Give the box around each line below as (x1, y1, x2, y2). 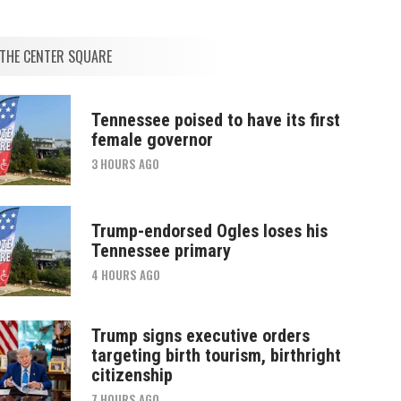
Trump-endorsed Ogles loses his (90, 220, 328, 243)
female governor (90, 129, 213, 151)
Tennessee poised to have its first (90, 109, 340, 132)
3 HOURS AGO (90, 155, 159, 174)
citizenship (90, 364, 173, 387)
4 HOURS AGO (90, 266, 160, 285)
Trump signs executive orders (90, 325, 310, 347)
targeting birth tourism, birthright (90, 345, 341, 367)
